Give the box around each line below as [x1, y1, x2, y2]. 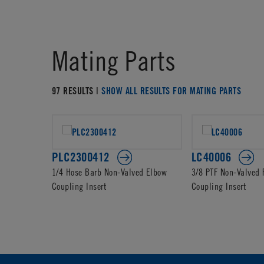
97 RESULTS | [52, 84, 102, 97]
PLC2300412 [52, 150, 110, 165]
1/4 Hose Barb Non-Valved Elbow [52, 166, 167, 177]
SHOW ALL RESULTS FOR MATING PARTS [101, 84, 242, 97]
